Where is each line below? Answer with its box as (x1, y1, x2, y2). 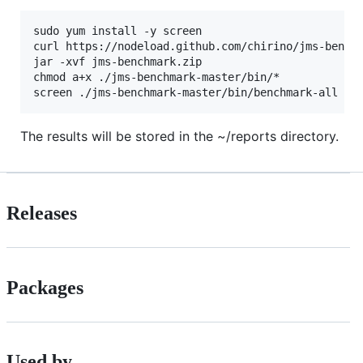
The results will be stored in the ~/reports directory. (20, 127, 339, 144)
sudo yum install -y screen (33, 23, 202, 37)
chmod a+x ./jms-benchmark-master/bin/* (33, 70, 280, 83)
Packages (6, 276, 83, 298)
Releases (6, 202, 77, 224)
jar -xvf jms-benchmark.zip (33, 54, 208, 68)
